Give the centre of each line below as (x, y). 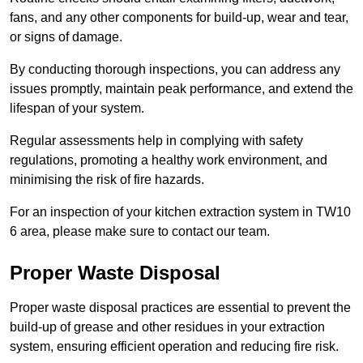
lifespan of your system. (77, 108)
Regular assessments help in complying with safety (156, 140)
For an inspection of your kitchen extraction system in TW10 (180, 211)
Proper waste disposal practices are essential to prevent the (180, 307)
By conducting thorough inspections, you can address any (175, 69)
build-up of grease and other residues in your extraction (167, 327)
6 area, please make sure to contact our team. (140, 231)
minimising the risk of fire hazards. (107, 179)
